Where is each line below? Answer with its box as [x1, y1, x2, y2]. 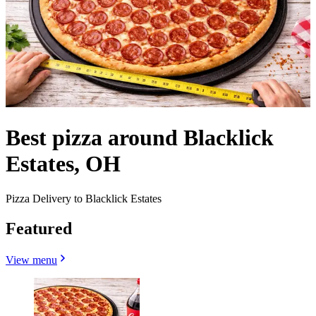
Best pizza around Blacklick [6, 125, 274, 151]
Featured [6, 219, 72, 238]
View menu [6, 253, 57, 266]
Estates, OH [6, 151, 121, 177]
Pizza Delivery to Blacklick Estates [6, 192, 162, 205]
